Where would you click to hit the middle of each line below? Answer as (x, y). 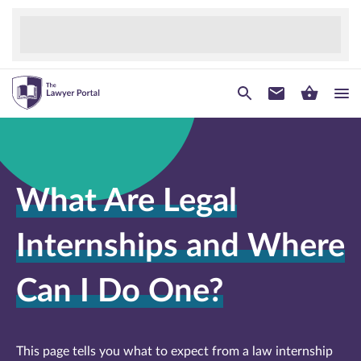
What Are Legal (127, 201)
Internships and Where (180, 247)
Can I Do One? (120, 292)
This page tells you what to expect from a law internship (174, 351)
